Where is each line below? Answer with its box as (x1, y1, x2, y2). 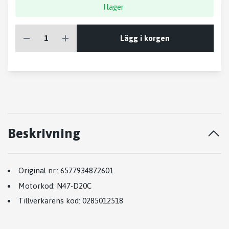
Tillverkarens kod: (18, 196, 80, 205)
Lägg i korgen (120, 33, 170, 42)
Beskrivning (8, 125, 81, 142)
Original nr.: (18, 166, 58, 175)
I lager (103, 3, 124, 12)
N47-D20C (57, 181, 91, 190)
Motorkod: (18, 181, 55, 190)
